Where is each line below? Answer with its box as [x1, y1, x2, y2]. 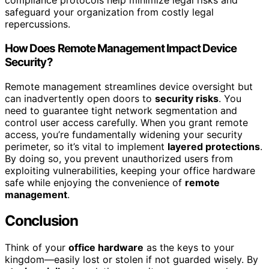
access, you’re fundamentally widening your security [5, 128, 243, 141]
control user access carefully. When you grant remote [5, 116, 248, 128]
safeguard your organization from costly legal [5, 6, 214, 19]
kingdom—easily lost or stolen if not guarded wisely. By [5, 253, 258, 266]
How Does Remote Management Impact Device [5, 41, 237, 55]
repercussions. [5, 18, 70, 31]
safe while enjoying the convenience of [5, 176, 185, 189]
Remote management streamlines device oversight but [5, 80, 253, 92]
